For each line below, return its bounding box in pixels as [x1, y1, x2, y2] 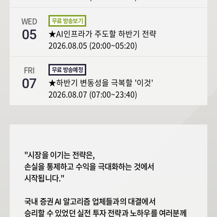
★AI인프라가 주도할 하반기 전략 [48, 28, 156, 40]
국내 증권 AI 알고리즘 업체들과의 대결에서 [24, 195, 155, 207]
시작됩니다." [24, 172, 64, 184]
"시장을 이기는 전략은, [24, 149, 95, 161]
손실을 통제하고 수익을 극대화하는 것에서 [24, 160, 155, 172]
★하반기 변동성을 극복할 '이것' [48, 77, 153, 89]
